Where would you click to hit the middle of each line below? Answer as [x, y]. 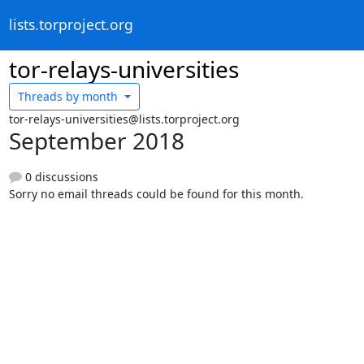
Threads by [48, 97]
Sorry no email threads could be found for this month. [156, 193]
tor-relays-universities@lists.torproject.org [124, 119]
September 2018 [96, 140]
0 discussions [60, 176]
